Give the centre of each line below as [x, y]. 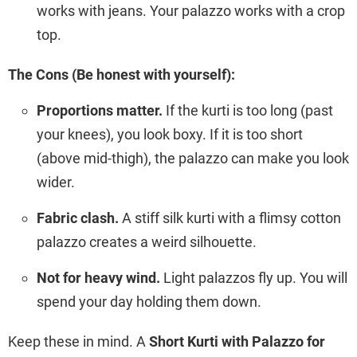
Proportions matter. [100, 110]
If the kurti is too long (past [248, 110]
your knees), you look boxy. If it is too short [170, 134]
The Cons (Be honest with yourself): [122, 74]
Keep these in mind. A [78, 341]
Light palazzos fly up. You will [254, 277]
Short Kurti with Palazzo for [237, 341]
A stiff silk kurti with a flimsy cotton [230, 218]
